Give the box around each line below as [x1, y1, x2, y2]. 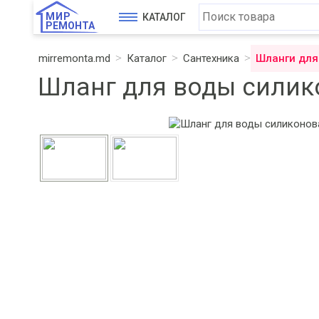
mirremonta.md [38, 52, 110, 65]
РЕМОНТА [46, 20, 95, 31]
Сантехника [183, 52, 239, 65]
